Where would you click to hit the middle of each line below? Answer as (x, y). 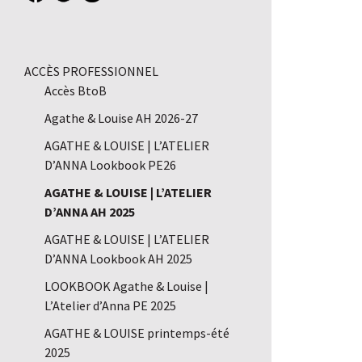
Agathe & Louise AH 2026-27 (121, 118)
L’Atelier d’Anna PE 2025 (110, 306)
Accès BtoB (76, 91)
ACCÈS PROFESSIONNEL (91, 72)
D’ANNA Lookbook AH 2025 (118, 259)
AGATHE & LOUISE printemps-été (137, 333)
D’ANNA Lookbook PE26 (110, 165)
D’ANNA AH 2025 (90, 212)
